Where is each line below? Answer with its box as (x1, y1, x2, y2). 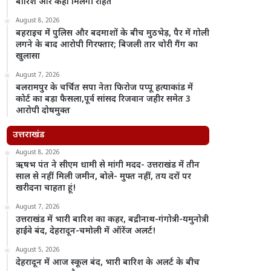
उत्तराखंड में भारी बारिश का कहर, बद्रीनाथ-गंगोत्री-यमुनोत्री (16, 214, 209, 226)
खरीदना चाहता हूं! (16, 183, 77, 194)
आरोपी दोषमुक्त (16, 105, 71, 117)
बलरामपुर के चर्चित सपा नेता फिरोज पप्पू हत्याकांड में (16, 82, 194, 94)
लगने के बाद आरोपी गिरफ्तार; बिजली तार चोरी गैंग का (16, 39, 198, 51)
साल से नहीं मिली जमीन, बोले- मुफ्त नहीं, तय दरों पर (16, 171, 192, 183)
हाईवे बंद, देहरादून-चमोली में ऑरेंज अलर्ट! (16, 226, 157, 237)
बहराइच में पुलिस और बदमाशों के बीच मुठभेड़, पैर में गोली (16, 28, 210, 39)
